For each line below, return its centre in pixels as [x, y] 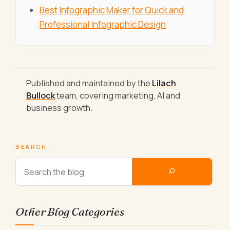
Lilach [164, 83]
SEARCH [31, 147]
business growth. [59, 108]
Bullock [40, 96]
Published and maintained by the [89, 83]
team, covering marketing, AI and [117, 96]
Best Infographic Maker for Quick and [112, 10]
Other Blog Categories [70, 212]
